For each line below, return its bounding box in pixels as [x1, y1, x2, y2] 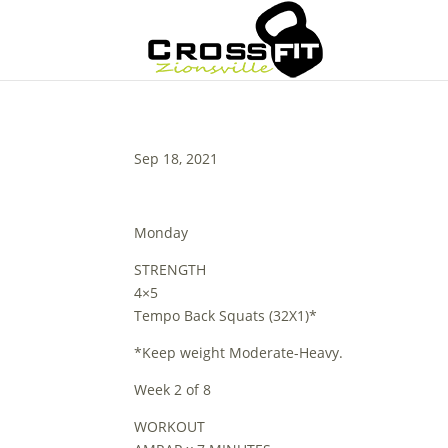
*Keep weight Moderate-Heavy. [134, 343, 344, 362]
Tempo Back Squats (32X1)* [134, 306, 318, 325]
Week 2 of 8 [134, 380, 212, 399]
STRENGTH [134, 260, 207, 279]
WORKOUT [134, 417, 206, 436]
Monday [134, 223, 189, 242]
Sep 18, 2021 [134, 149, 219, 168]
